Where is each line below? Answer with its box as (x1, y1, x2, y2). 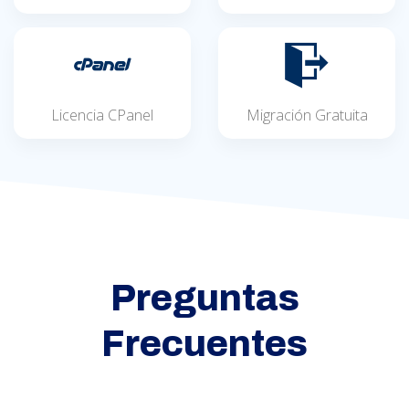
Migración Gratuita (246, 105, 368, 126)
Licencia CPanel (51, 105, 153, 126)
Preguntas (110, 278, 299, 319)
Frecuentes (101, 324, 308, 364)
